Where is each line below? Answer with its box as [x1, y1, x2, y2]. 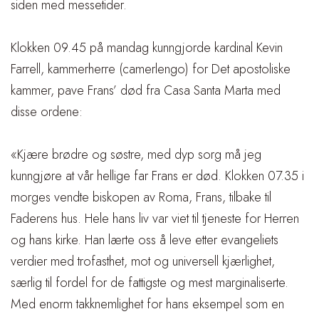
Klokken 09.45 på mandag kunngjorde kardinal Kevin [11, 38, 283, 57]
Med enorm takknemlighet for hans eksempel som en [11, 295, 284, 313]
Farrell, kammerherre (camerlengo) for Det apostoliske [11, 60, 291, 78]
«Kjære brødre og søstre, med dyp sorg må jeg [11, 145, 261, 164]
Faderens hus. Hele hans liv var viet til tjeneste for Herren [11, 209, 299, 228]
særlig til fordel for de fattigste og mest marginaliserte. [11, 273, 288, 292]
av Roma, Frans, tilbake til [143, 188, 271, 206]
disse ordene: [11, 103, 83, 121]
